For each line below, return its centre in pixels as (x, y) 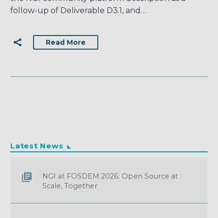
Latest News (37, 146)
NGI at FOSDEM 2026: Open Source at (110, 176)
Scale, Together (70, 186)
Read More (66, 42)
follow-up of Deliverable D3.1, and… (78, 11)
